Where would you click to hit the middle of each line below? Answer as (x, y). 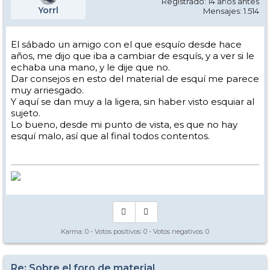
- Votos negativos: (176, 231)
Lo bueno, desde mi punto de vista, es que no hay (124, 124)
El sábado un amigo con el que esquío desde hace (126, 44)
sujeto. (26, 113)
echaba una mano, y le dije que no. (90, 67)
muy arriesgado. (47, 90)
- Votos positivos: (116, 231)
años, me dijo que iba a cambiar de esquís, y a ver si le (133, 56)
